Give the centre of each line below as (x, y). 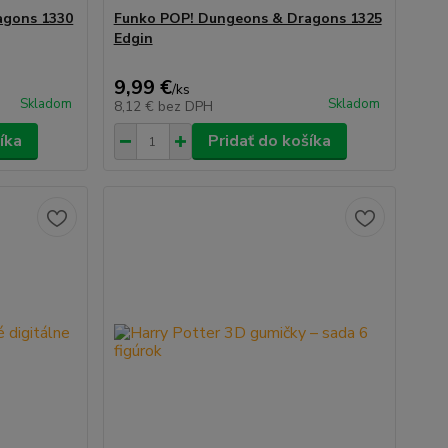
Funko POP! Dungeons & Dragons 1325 (247, 18)
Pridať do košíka (269, 141)
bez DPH (185, 106)
